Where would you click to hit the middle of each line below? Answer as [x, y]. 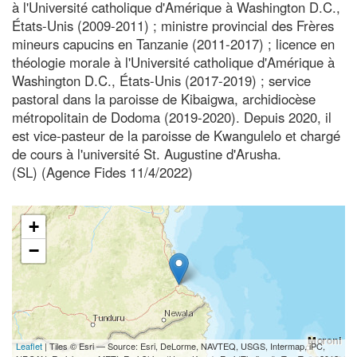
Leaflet [29, 345]
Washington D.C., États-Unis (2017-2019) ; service [161, 80]
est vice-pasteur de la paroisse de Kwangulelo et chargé [176, 135]
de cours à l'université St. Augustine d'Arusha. [147, 153]
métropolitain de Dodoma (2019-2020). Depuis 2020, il [172, 117]
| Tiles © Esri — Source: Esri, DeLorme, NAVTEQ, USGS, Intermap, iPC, [184, 345]
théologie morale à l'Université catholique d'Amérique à [173, 62]
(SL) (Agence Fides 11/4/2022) [102, 172]
